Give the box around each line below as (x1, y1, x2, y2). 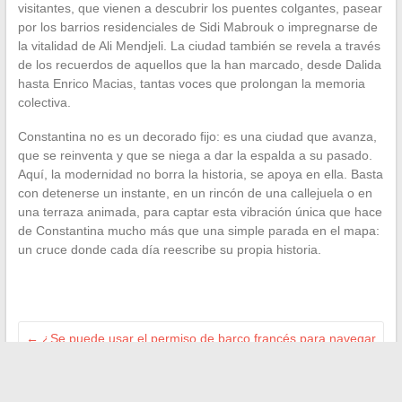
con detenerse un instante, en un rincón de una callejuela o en (17, 186, 372, 201)
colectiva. (17, 95, 71, 110)
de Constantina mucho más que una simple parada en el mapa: (17, 223, 380, 239)
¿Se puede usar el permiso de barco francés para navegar (38, 331, 376, 346)
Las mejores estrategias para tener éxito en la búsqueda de (25, 385, 365, 400)
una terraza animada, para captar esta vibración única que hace (17, 205, 382, 220)
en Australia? (25, 350, 100, 365)
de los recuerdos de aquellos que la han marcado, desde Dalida (17, 57, 381, 73)
